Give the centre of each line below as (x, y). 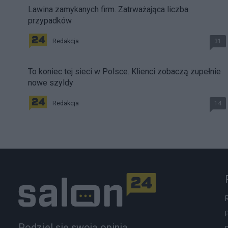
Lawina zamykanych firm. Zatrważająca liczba (108, 10)
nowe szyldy (51, 83)
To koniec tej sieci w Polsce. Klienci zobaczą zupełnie (124, 72)
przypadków (50, 21)
